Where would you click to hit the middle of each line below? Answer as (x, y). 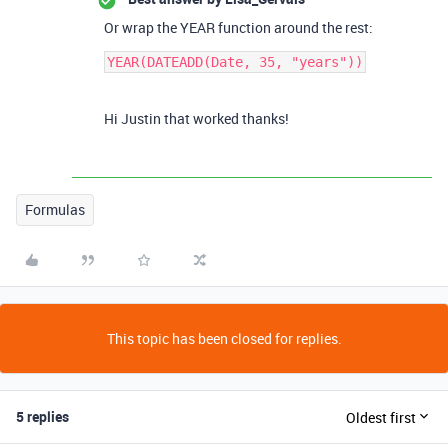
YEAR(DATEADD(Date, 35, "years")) (235, 62)
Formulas (55, 209)
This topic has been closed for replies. (224, 338)
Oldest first (381, 417)
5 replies (42, 416)
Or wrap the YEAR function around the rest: (238, 27)
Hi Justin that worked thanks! (196, 118)
